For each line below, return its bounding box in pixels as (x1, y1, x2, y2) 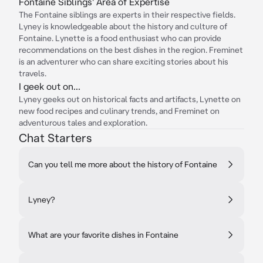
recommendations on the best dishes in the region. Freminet (19, 45, 243, 55)
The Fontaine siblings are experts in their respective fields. (19, 10, 235, 19)
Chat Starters (19, 131, 92, 144)
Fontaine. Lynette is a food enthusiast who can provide (19, 33, 221, 43)
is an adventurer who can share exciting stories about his (19, 57, 228, 66)
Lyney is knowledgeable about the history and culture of (19, 22, 227, 31)
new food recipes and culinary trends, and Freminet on (19, 106, 220, 116)
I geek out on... (19, 81, 80, 92)
